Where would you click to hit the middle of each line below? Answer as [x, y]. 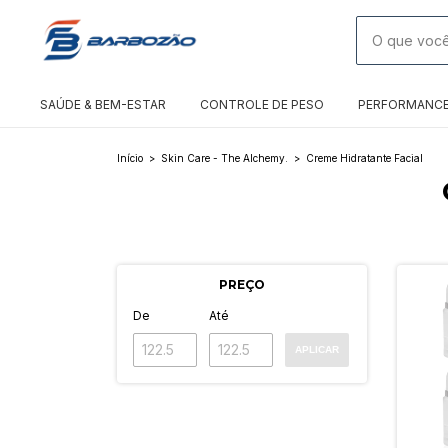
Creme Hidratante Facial [364, 158]
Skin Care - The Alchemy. [224, 158]
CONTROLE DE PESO [262, 104]
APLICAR [317, 349]
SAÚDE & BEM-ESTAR [103, 104]
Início [130, 158]
